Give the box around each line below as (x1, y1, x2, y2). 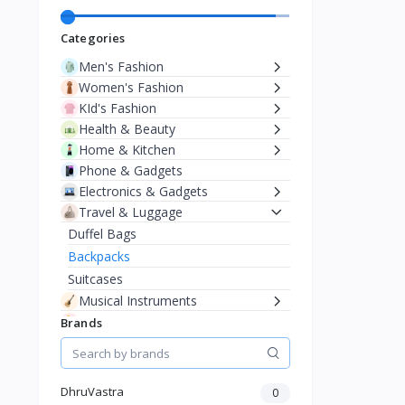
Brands (61, 315, 102, 332)
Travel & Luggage (79, 203, 183, 221)
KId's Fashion (79, 99, 156, 118)
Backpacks (68, 248, 130, 266)
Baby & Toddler (79, 313, 171, 331)
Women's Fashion (79, 79, 184, 97)
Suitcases (68, 270, 123, 288)
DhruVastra (61, 383, 124, 400)
